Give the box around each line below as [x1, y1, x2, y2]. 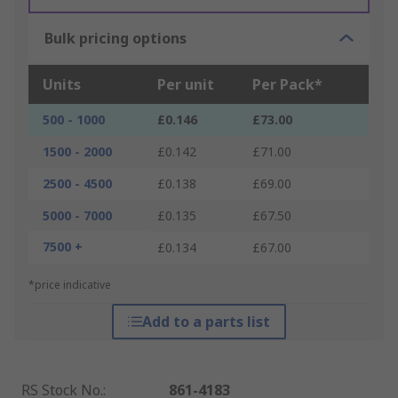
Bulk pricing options [44, 28, 187, 49]
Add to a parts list [141, 312, 270, 332]
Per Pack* [252, 75, 322, 95]
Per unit [157, 75, 214, 95]
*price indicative [28, 277, 111, 293]
